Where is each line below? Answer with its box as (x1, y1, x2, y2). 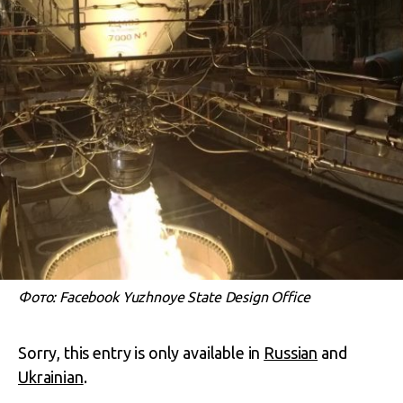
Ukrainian (18, 368, 84, 386)
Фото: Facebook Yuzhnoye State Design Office (18, 289, 310, 305)
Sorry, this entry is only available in (18, 344, 264, 362)
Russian (264, 344, 318, 362)
